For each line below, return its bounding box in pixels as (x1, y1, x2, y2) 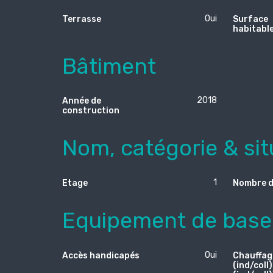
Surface (232, 13, 268, 24)
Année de (62, 96, 101, 107)
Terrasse (62, 13, 101, 24)
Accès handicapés (62, 250, 140, 261)
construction (62, 105, 119, 116)
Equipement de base (62, 207, 272, 234)
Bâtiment (62, 52, 156, 79)
